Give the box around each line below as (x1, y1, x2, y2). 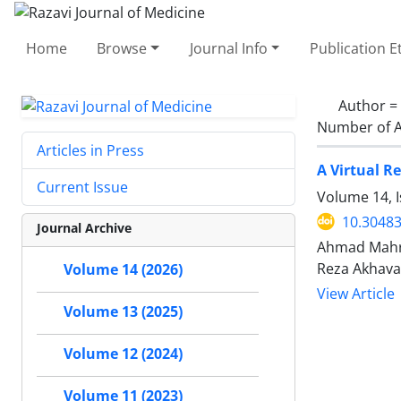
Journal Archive (37, 219, 132, 237)
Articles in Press (37, 141, 144, 161)
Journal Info (189, 38, 268, 58)
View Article (317, 284, 395, 303)
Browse (97, 38, 148, 58)
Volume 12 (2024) (64, 344, 183, 364)
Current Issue (37, 177, 128, 198)
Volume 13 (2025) (64, 302, 183, 322)
